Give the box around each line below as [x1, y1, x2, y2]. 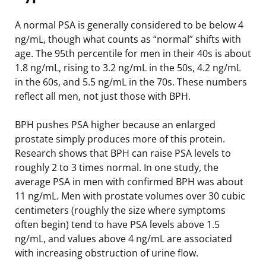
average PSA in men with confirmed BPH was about [15, 175, 243, 188]
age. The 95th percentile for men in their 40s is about [15, 46, 251, 60]
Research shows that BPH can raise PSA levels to [15, 146, 231, 160]
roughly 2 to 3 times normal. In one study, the [15, 160, 218, 174]
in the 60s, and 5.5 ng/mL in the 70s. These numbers [15, 75, 247, 88]
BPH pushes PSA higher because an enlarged [15, 118, 216, 131]
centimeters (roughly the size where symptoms [15, 203, 226, 217]
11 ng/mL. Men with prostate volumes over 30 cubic [15, 189, 245, 202]
